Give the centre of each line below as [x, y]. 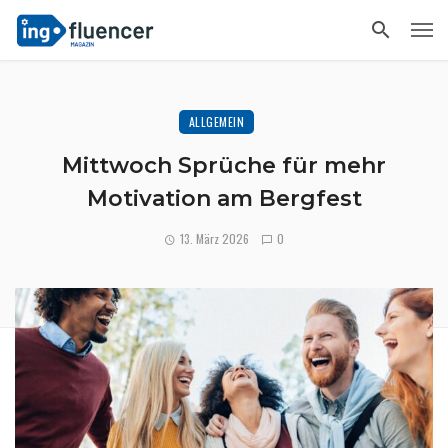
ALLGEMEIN [216, 121]
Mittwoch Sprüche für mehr [224, 165]
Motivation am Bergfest [224, 198]
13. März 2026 [214, 238]
